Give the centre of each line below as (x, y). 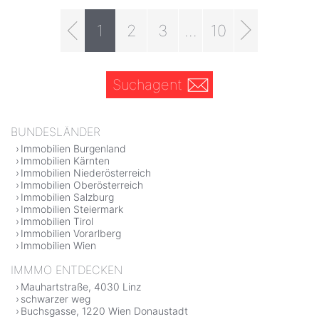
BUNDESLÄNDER (56, 132)
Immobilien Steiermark (72, 209)
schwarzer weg (56, 299)
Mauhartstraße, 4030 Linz (81, 287)
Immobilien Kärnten (65, 161)
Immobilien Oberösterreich (82, 185)
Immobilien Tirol (57, 221)
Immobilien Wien (58, 246)
